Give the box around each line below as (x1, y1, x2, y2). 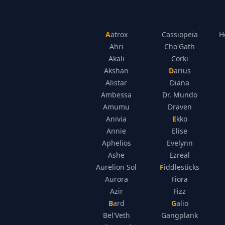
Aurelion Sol (96, 162, 137, 172)
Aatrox (110, 30, 128, 39)
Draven (167, 102, 192, 111)
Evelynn (166, 138, 193, 148)
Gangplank (161, 210, 198, 220)
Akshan (104, 66, 129, 75)
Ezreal (169, 150, 190, 160)
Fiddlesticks (164, 162, 200, 172)
